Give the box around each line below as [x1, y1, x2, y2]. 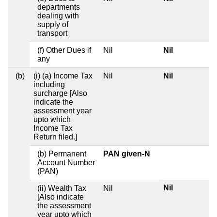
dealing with [37, 12, 79, 20]
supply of [37, 20, 68, 29]
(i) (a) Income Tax [33, 72, 93, 80]
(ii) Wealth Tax [37, 184, 86, 193]
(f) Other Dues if [37, 46, 91, 55]
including [33, 80, 65, 89]
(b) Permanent [37, 150, 86, 158]
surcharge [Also [33, 89, 87, 98]
